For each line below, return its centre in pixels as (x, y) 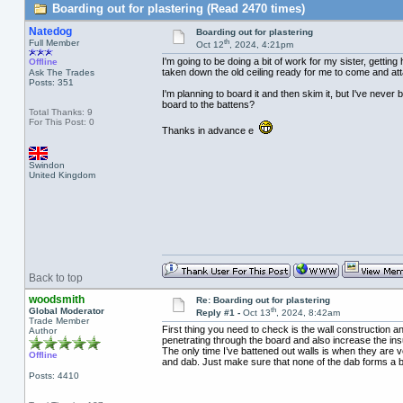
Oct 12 (210, 45)
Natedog (50, 31)
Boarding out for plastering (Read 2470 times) (176, 9)
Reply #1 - (219, 313)
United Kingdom (62, 175)
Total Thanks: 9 (60, 112)
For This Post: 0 (61, 122)
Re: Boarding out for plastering (263, 300)
